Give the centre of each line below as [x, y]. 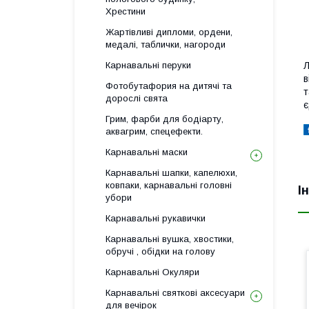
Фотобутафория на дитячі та [169, 86]
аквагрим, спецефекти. [154, 131]
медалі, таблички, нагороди [166, 44]
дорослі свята [137, 98]
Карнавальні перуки [148, 65]
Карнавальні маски [147, 152]
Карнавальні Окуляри [152, 272]
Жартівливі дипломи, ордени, [169, 32]
